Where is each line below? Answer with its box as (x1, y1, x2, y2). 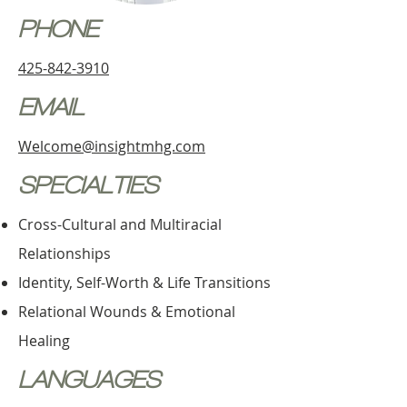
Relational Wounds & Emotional (18, 302, 235, 322)
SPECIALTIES (18, 172, 158, 198)
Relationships (18, 243, 111, 263)
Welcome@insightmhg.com (18, 136, 205, 156)
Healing (18, 331, 70, 351)
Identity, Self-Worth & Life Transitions (18, 273, 271, 293)
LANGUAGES (18, 366, 160, 392)
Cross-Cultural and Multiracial (18, 214, 222, 234)
